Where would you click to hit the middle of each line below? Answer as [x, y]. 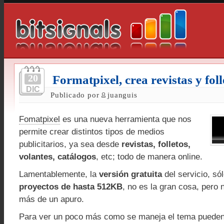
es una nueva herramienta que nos [126, 119]
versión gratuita [130, 174]
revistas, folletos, [155, 144]
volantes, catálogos [57, 157]
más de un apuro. [51, 199]
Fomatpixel [39, 119]
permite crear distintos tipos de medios [92, 132]
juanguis [122, 95]
